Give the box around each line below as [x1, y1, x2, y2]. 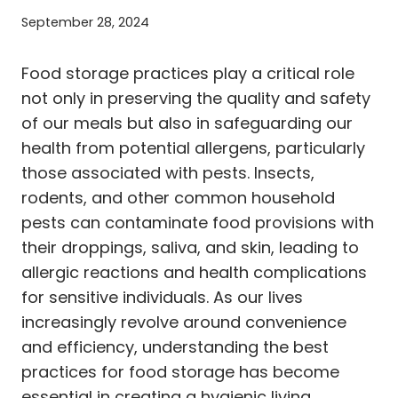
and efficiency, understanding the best [21, 335, 329, 358]
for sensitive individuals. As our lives [21, 285, 303, 308]
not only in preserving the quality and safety [21, 86, 370, 109]
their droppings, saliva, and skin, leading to [21, 235, 359, 259]
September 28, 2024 [21, 12, 149, 31]
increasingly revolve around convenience [21, 310, 346, 333]
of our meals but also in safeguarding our [21, 111, 353, 134]
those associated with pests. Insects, [21, 161, 314, 184]
